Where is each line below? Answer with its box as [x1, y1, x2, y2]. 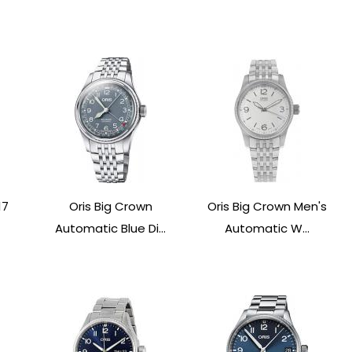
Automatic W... [224, 219, 310, 236]
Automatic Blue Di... [55, 219, 167, 236]
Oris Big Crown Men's [207, 197, 327, 214]
